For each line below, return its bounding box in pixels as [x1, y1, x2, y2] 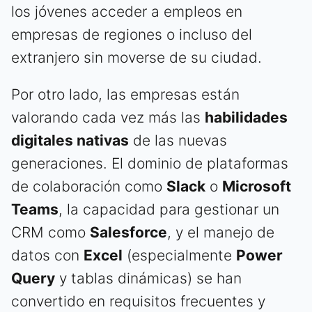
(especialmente [123, 247, 236, 265]
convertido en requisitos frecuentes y [11, 292, 265, 311]
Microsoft [222, 178, 291, 196]
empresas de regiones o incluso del [11, 26, 252, 44]
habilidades [205, 109, 288, 127]
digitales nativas [11, 132, 129, 150]
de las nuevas [129, 132, 227, 150]
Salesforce [90, 224, 167, 242]
